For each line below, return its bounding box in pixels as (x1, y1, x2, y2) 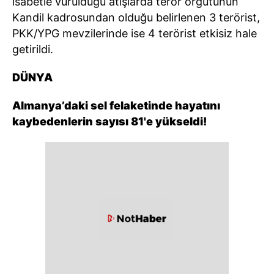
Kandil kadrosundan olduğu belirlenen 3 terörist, (12, 10, 260, 24)
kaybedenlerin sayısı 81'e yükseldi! (12, 114, 207, 128)
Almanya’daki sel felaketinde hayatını (12, 98, 220, 112)
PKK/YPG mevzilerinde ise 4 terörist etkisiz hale (12, 26, 257, 40)
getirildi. (12, 42, 53, 56)
